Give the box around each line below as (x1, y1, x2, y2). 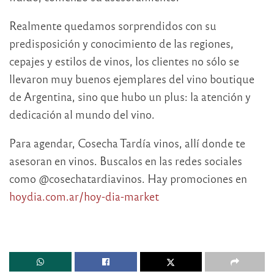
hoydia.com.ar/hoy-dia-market (9, 188, 159, 203)
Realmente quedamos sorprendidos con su (9, 18, 217, 32)
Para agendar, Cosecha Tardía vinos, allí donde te (9, 135, 245, 150)
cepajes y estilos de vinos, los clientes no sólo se (9, 53, 239, 68)
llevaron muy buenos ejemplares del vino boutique (9, 71, 254, 86)
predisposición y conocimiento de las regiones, (9, 35, 234, 50)
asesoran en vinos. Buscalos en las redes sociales (9, 153, 242, 168)
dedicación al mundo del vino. (9, 106, 155, 121)
